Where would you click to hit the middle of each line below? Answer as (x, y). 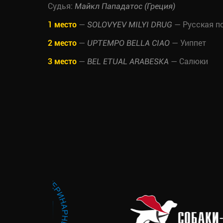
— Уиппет (188, 43)
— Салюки (188, 61)
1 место (62, 24)
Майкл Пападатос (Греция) (125, 6)
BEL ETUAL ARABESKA (128, 62)
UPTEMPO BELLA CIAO (128, 43)
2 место (62, 43)
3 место (62, 61)
